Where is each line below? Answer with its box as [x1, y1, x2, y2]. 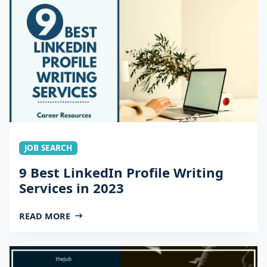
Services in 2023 [19, 178, 124, 197]
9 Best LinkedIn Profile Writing [19, 163, 223, 181]
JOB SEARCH [24, 142, 72, 154]
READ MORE [19, 210, 70, 222]
